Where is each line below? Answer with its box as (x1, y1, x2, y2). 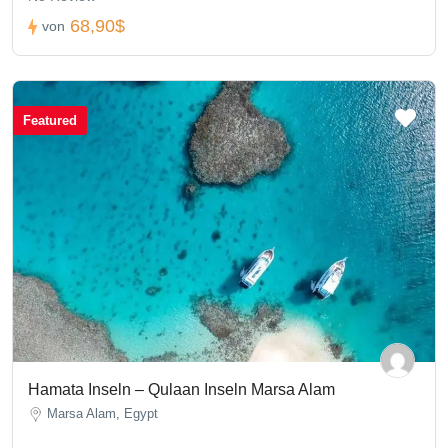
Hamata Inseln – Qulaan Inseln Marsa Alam (28, 381, 335, 399)
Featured (23, 113, 77, 129)
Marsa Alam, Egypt (47, 406, 158, 422)
